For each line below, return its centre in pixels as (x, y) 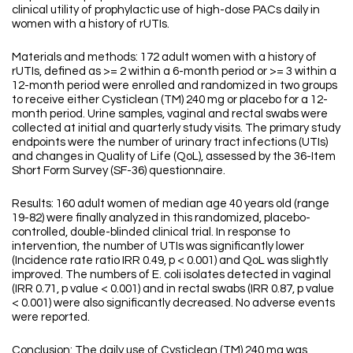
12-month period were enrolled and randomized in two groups (175, 86)
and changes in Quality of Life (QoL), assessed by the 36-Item (174, 157)
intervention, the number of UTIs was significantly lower (158, 247)
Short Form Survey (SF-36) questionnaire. (119, 171)
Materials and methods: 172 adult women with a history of (164, 58)
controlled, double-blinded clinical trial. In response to (151, 232)
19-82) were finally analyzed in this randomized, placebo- (161, 218)
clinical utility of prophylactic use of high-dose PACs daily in (166, 10)
